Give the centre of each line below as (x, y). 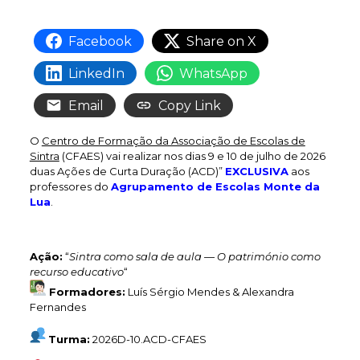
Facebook (100, 41)
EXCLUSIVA (256, 171)
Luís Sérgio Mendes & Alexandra (209, 292)
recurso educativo (76, 272)
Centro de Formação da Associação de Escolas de (173, 141)
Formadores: (85, 292)
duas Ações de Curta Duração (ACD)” (127, 171)
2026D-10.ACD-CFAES (149, 339)
